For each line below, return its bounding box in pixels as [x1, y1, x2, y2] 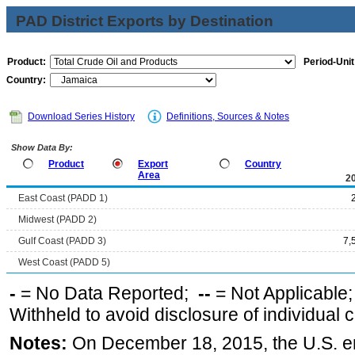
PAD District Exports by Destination [16, 13, 273, 29]
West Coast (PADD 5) [18, 257, 110, 268]
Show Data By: [9, 143, 73, 152]
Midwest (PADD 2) [18, 214, 97, 225]
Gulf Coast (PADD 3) [18, 235, 106, 246]
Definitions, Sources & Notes [166, 111, 289, 122]
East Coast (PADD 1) [18, 193, 108, 204]
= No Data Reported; [16, 283, 198, 303]
